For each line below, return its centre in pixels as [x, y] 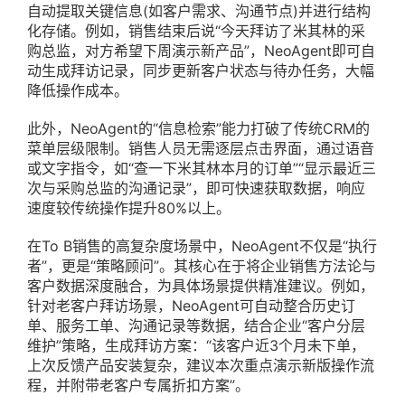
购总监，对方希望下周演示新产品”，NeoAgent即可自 [201, 51]
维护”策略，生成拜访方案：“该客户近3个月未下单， [196, 346]
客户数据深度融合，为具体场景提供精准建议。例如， [201, 286]
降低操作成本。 [78, 91]
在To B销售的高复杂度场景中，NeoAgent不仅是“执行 [202, 246]
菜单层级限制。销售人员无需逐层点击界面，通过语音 [201, 149]
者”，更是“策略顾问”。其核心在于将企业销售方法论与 [202, 266]
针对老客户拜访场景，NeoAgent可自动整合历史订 [191, 306]
